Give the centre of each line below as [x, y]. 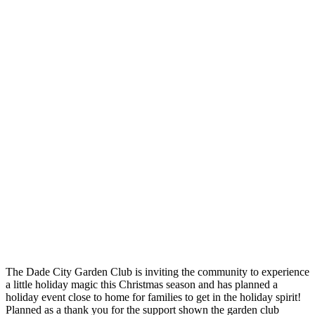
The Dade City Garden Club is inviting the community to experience [157, 271]
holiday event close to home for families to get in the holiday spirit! [153, 297]
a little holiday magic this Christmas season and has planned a [142, 284]
